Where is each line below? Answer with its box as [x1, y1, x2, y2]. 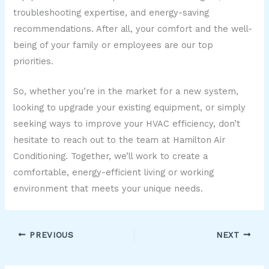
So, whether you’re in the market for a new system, [13, 85, 239, 97]
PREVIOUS [26, 229, 74, 240]
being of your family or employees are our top [13, 39, 214, 50]
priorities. [13, 55, 54, 67]
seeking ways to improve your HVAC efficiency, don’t [13, 118, 241, 129]
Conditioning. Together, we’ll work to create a [13, 150, 208, 162]
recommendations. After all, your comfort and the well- [13, 23, 253, 34]
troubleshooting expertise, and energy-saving [13, 7, 210, 18]
